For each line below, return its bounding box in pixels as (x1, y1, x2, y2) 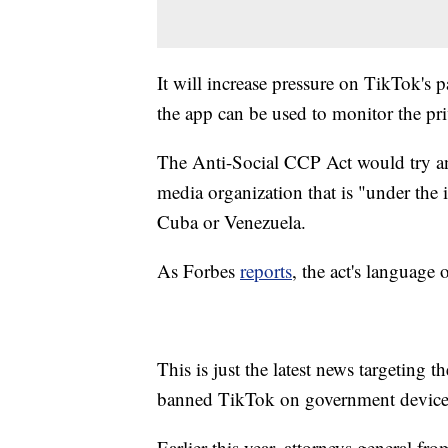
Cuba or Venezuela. (157, 208, 306, 234)
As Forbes (157, 257, 240, 283)
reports (240, 257, 292, 283)
